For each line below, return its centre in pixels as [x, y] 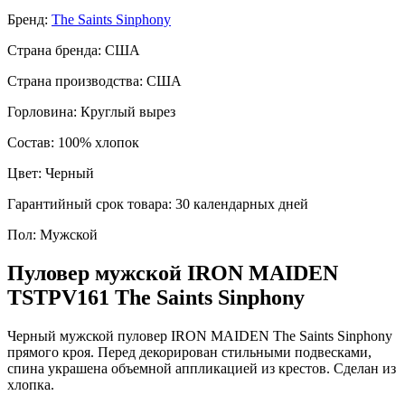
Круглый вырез [128, 112]
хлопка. [31, 385]
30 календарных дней [242, 204]
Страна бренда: [56, 51]
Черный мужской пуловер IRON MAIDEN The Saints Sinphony [200, 336]
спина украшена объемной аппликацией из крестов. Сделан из [202, 369]
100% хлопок [99, 143]
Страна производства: [77, 81]
